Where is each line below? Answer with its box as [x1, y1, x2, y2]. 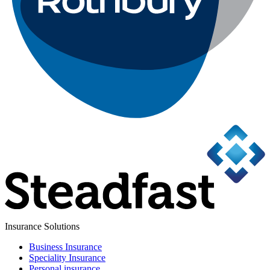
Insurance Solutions [5, 221, 80, 231]
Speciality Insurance [29, 252, 105, 263]
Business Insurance [29, 241, 102, 252]
